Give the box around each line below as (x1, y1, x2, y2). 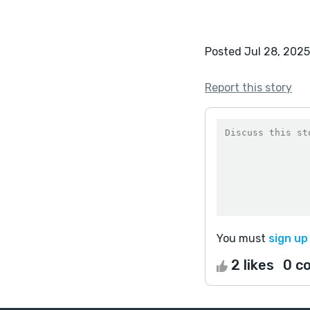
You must (217, 231, 268, 245)
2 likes (228, 256, 277, 273)
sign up (268, 231, 308, 245)
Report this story (205, 80, 292, 94)
